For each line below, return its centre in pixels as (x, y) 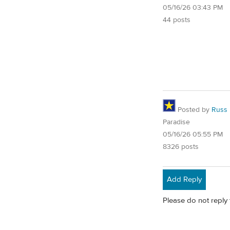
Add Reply (184, 179)
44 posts (177, 20)
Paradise (176, 122)
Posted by (194, 110)
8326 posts (181, 147)
